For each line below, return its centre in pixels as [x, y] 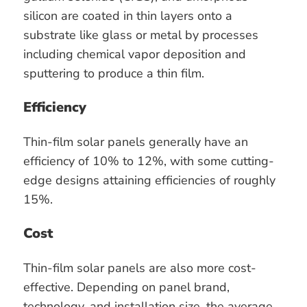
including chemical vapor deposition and [135, 54]
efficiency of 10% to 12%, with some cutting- [149, 161]
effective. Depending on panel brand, [126, 287]
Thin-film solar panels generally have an [136, 142]
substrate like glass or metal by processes [141, 35]
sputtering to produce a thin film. [114, 74]
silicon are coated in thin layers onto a [128, 16]
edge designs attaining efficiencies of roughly [149, 181]
